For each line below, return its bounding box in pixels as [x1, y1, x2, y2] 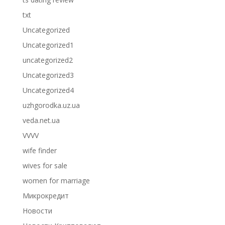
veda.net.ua [22, 116, 60, 125]
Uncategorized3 [22, 70, 74, 80]
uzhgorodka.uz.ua [22, 100, 80, 110]
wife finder [22, 146, 57, 155]
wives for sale [22, 161, 67, 170]
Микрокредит [22, 191, 69, 200]
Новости [22, 206, 52, 215]
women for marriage [22, 176, 90, 185]
